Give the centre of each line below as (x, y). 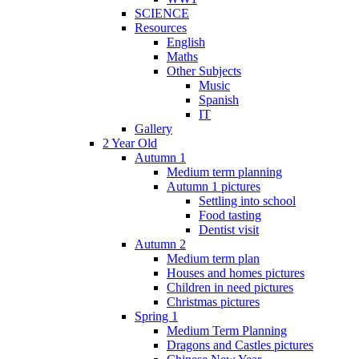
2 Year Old (130, 143)
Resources (161, 27)
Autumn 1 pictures (214, 186)
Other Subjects (204, 71)
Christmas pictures (213, 301)
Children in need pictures (230, 287)
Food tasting (230, 215)
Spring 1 (156, 316)
